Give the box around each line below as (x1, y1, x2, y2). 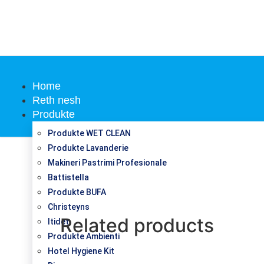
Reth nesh (32, 94, 81, 106)
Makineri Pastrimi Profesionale (48, 157, 167, 167)
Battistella (48, 172, 89, 182)
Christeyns (48, 202, 90, 212)
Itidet (48, 216, 69, 226)
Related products (60, 214, 214, 237)
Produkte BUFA (48, 187, 106, 197)
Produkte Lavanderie (48, 143, 128, 153)
